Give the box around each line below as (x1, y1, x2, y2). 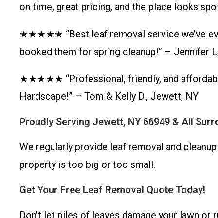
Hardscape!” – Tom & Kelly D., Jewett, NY (19, 91, 199, 102)
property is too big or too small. (19, 159, 155, 170)
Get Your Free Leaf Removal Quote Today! (19, 184, 205, 196)
